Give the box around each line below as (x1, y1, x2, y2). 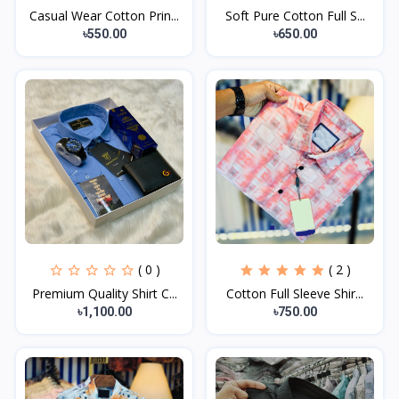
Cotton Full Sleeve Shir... (226, 284, 363, 302)
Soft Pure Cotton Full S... (224, 6, 365, 24)
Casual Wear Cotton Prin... (29, 6, 179, 24)
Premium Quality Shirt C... (31, 284, 177, 302)
